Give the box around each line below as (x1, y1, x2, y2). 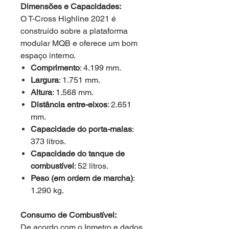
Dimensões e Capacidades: (20, 2, 121, 11)
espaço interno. (20, 51, 76, 60)
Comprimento (31, 63, 80, 73)
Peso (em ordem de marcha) (31, 173, 133, 183)
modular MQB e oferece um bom (20, 38, 138, 48)
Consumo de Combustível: (20, 210, 117, 220)
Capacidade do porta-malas (31, 124, 132, 134)
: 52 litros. (74, 161, 108, 171)
